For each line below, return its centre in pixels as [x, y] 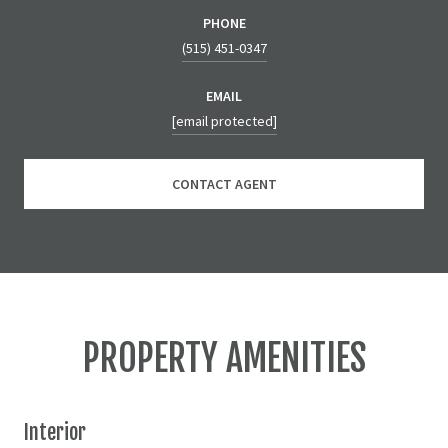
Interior [55, 432]
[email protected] [224, 120]
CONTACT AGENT [224, 183]
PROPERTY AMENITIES [224, 358]
